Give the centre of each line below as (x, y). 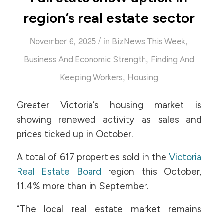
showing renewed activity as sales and (109, 120)
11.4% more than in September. (82, 186)
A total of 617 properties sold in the (93, 157)
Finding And (172, 59)
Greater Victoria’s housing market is (109, 105)
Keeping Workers (91, 77)
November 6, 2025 (63, 41)
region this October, (151, 172)
